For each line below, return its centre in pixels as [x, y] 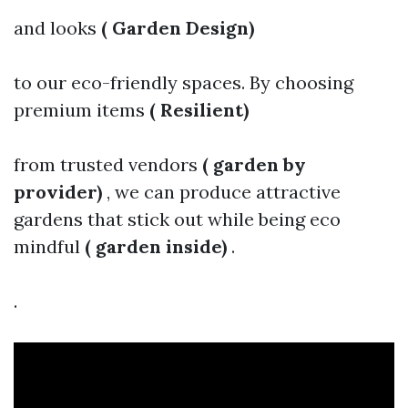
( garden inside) [158, 247]
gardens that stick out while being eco [177, 219]
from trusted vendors [108, 165]
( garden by [254, 165]
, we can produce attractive [224, 192]
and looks [57, 28]
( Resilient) [199, 110]
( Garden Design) [178, 28]
